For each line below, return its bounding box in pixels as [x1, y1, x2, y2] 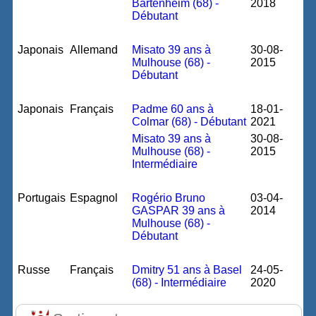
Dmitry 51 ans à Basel [132, 264, 243, 276]
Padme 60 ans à [132, 103, 214, 115]
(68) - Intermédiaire [132, 276, 227, 288]
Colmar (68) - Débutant [132, 116, 247, 128]
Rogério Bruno [132, 192, 206, 204]
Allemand [70, 44, 119, 56]
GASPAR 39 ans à [132, 205, 226, 217]
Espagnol [70, 192, 119, 204]
